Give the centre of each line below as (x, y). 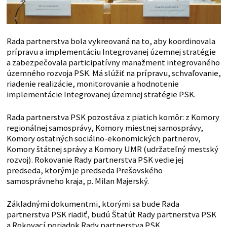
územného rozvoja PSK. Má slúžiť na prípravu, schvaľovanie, (113, 73)
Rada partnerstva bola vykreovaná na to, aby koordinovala (111, 42)
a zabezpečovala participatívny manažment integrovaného (113, 63)
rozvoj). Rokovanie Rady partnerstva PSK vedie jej (95, 160)
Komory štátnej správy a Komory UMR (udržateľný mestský (112, 149)
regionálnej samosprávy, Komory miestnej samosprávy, (105, 128)
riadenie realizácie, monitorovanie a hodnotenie (92, 84)
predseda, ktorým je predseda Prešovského (84, 171)
